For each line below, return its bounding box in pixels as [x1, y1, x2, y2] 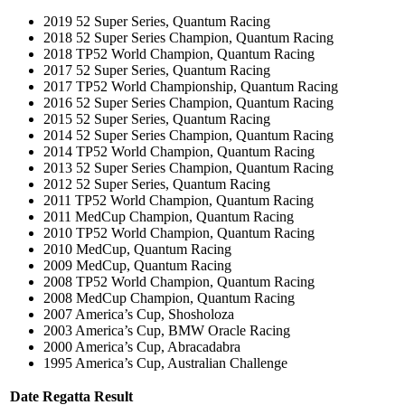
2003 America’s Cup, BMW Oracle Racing [43, 322, 290, 338]
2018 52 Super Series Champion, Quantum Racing [43, 29, 334, 45]
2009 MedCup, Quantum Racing [43, 257, 231, 273]
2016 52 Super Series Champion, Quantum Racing [43, 94, 334, 110]
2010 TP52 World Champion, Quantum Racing [43, 224, 315, 240]
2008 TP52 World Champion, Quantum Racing [43, 273, 315, 289]
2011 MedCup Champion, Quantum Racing [43, 208, 294, 224]
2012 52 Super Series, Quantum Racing [43, 175, 270, 192]
